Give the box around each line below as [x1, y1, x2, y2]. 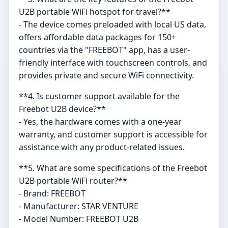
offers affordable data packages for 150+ [19, 32, 176, 43]
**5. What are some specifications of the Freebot [19, 162, 207, 174]
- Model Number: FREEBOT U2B [19, 213, 138, 225]
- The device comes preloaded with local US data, [19, 19, 206, 31]
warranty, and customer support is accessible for [19, 129, 208, 140]
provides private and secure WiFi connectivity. [19, 70, 194, 81]
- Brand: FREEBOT [19, 188, 85, 199]
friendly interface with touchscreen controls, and [19, 57, 207, 69]
